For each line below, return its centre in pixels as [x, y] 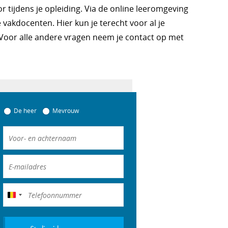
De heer [25, 111]
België [21, 196]
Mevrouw [66, 111]
